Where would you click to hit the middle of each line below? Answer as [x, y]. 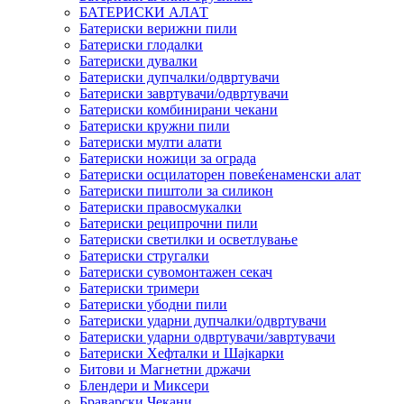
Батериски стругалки [144, 255]
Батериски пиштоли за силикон [176, 190]
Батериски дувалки [138, 60]
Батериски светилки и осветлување [188, 239]
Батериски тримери [139, 288]
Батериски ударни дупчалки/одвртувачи [203, 320]
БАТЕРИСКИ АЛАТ [144, 12]
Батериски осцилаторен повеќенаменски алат [220, 174]
